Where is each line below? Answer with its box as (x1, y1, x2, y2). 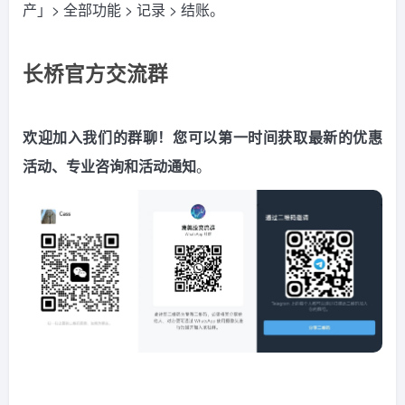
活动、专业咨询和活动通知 (23, 155, 196, 177)
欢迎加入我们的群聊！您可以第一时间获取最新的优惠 (23, 127, 382, 148)
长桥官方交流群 (23, 59, 168, 89)
